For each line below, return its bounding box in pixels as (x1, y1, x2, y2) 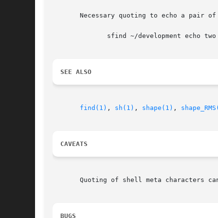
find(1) (80, 104, 107, 112)
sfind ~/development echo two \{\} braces (53, 32, 84, 40)
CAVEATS (60, 140, 88, 148)
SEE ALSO (60, 68, 91, 76)
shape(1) (142, 104, 173, 112)
